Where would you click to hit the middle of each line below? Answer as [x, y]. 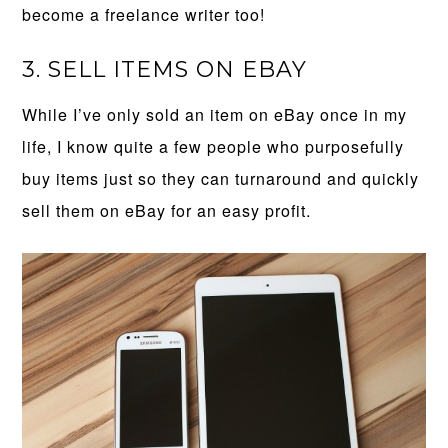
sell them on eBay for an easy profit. [167, 210]
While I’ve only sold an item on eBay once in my [215, 114]
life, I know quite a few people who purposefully [213, 146]
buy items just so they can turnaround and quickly [221, 178]
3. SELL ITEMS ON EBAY [165, 69]
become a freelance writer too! [144, 14]
